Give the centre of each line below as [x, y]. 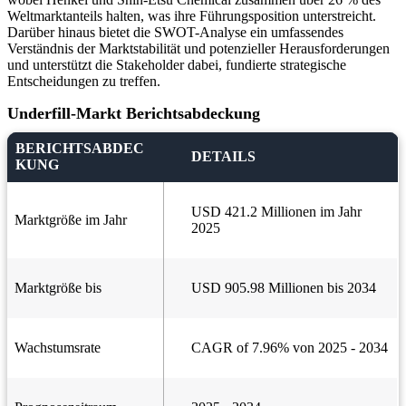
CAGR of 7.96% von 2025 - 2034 [290, 348]
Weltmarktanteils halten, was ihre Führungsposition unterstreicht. [192, 16]
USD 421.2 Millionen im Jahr [276, 212]
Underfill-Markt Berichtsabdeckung [134, 114]
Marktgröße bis [58, 288]
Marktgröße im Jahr [71, 220]
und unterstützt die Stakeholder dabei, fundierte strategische [177, 65]
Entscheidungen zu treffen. [84, 82]
